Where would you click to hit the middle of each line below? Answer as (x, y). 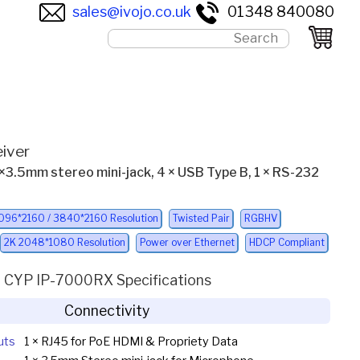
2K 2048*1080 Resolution (64, 243)
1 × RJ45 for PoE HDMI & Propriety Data (131, 341)
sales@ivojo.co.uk (132, 11)
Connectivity (107, 310)
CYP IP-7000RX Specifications (107, 280)
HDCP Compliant (286, 243)
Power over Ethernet (187, 243)
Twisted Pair (201, 219)
